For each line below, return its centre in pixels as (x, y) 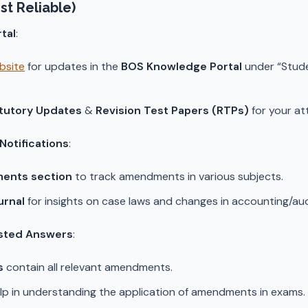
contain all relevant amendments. (88, 267)
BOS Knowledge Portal (181, 66)
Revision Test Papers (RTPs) (172, 110)
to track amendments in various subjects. (178, 176)
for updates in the (73, 66)
